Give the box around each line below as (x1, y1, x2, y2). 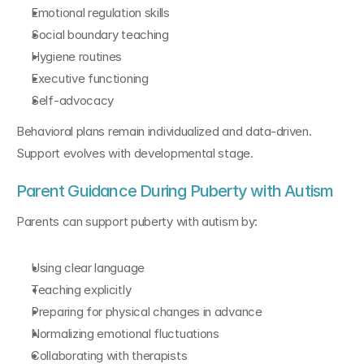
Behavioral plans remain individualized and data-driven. (16, 123, 312, 139)
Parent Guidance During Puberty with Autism (16, 181, 334, 201)
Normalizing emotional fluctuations (31, 326, 219, 341)
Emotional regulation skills (31, 5, 170, 20)
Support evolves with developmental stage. (16, 145, 253, 161)
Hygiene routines (31, 49, 123, 64)
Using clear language (31, 260, 145, 275)
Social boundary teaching (31, 27, 169, 42)
